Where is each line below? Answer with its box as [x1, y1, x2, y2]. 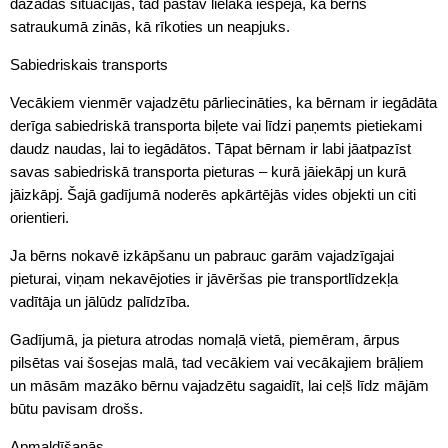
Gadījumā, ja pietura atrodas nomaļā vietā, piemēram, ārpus [10, 331, 400, 349]
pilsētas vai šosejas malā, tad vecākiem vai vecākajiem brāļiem [10, 354, 424, 372]
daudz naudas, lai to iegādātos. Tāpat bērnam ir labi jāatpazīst [10, 140, 411, 158]
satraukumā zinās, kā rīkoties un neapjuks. [10, 18, 290, 36]
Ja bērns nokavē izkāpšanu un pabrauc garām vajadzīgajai [10, 247, 394, 265]
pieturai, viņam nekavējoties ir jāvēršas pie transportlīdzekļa [10, 270, 398, 288]
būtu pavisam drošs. [10, 400, 143, 418]
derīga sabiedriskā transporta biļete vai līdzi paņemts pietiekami [10, 117, 422, 135]
